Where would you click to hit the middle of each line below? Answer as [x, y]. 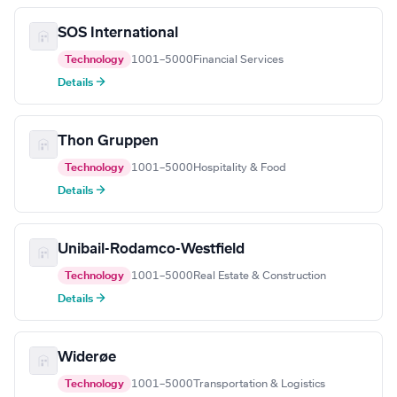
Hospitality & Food [240, 168]
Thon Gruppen [108, 141]
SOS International [118, 33]
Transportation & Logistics [259, 384]
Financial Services [238, 60]
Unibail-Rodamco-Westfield [151, 249]
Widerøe [87, 358]
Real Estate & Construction [260, 276]
